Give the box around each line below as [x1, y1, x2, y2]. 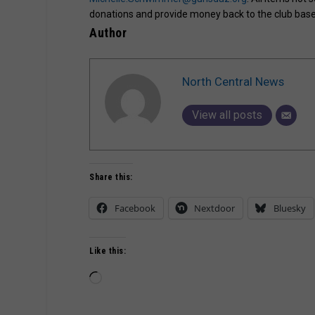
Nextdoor [194, 202, 236, 215]
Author [89, 25, 127, 41]
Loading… [101, 273, 143, 285]
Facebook [115, 202, 156, 215]
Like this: [89, 246, 127, 257]
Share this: [89, 172, 133, 183]
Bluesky [274, 202, 307, 215]
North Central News [182, 74, 285, 89]
